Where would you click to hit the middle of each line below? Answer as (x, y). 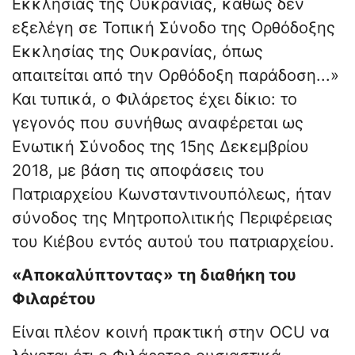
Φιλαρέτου (54, 299)
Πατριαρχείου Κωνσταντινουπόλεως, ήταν (172, 195)
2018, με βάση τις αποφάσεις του (138, 171)
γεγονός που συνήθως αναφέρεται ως (158, 123)
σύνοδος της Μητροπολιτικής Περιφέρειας (172, 218)
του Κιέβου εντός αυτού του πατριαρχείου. (173, 242)
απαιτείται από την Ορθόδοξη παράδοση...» (176, 76)
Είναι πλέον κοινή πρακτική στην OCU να (171, 332)
